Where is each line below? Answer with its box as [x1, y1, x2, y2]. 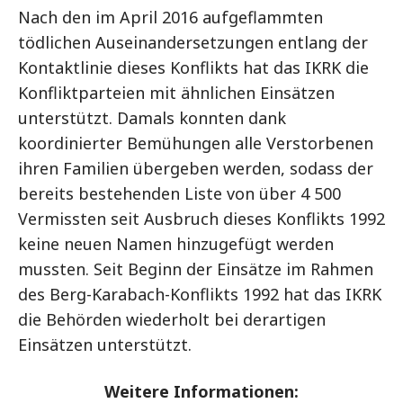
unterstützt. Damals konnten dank [18, 107, 286, 129]
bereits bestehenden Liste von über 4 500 [18, 183, 341, 204]
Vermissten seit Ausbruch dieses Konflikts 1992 [18, 208, 385, 229]
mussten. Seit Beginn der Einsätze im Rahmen [18, 258, 373, 280]
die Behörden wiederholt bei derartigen [18, 309, 326, 330]
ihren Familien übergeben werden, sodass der [18, 157, 373, 179]
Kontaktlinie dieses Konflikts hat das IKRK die [18, 57, 369, 78]
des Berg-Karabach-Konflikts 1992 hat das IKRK [18, 283, 381, 305]
